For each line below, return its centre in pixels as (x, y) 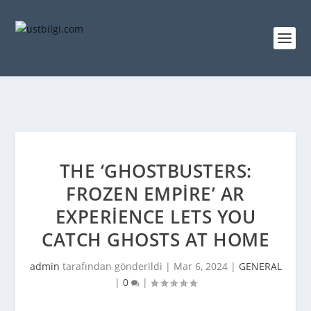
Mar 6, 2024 (200, 266)
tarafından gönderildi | (116, 266)
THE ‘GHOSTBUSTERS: (155, 171)
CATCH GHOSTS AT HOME (155, 239)
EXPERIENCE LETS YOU (155, 217)
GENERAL (260, 266)
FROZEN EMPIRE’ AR (155, 194)
